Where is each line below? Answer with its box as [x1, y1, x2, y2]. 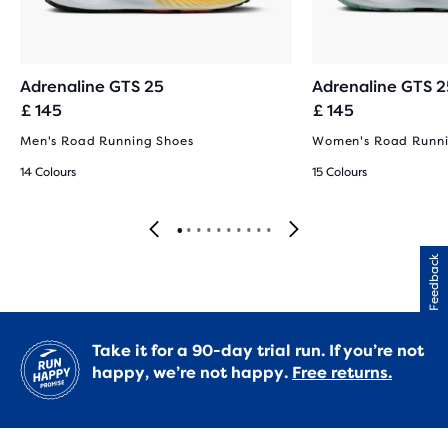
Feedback [427, 254, 441, 312]
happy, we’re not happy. [92, 363, 292, 382]
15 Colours [312, 165, 367, 179]
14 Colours [20, 165, 76, 179]
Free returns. [292, 363, 392, 382]
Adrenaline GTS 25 [20, 77, 164, 96]
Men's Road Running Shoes [20, 134, 194, 148]
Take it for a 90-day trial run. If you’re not [92, 341, 424, 360]
